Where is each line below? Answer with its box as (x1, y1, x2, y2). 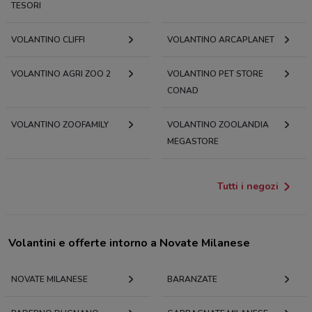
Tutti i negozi (217, 180, 279, 194)
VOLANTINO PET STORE (167, 68, 263, 80)
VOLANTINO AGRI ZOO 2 (11, 68, 111, 80)
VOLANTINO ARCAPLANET (167, 34, 274, 46)
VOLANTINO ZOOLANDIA (167, 119, 269, 131)
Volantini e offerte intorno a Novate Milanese (8, 235, 250, 251)
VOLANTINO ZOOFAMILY (11, 119, 109, 131)
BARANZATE (167, 274, 217, 286)
